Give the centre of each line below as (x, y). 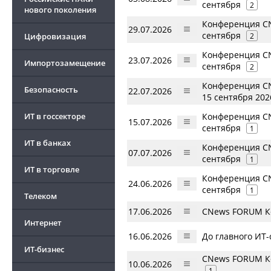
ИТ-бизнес (44, 249)
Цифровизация (55, 36)
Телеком (41, 196)
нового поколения (60, 10)
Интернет (43, 223)
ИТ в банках (47, 143)
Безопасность (51, 90)
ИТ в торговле (52, 169)
